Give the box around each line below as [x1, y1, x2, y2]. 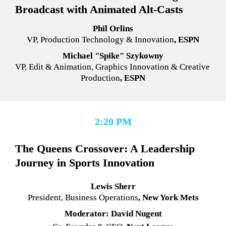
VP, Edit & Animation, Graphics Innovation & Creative [15, 62, 210, 72]
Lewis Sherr [90, 182, 136, 192]
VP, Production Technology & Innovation [27, 34, 174, 44]
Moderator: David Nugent [64, 208, 162, 218]
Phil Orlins [93, 23, 133, 33]
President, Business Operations [27, 193, 138, 203]
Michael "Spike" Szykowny [63, 50, 163, 61]
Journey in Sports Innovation [15, 156, 154, 169]
